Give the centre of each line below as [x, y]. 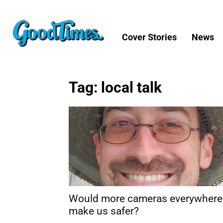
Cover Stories [149, 37]
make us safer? [104, 211]
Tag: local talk [115, 87]
